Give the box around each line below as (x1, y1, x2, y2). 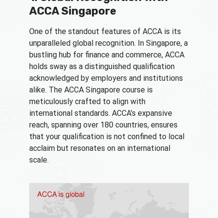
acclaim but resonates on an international (29, 144, 170, 153)
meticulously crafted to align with (29, 97, 145, 107)
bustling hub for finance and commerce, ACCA (29, 50, 184, 60)
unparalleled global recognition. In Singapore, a (29, 38, 188, 48)
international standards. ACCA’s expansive (29, 109, 172, 118)
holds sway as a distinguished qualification (29, 62, 175, 72)
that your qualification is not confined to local (29, 132, 184, 142)
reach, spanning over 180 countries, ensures (29, 120, 178, 130)
